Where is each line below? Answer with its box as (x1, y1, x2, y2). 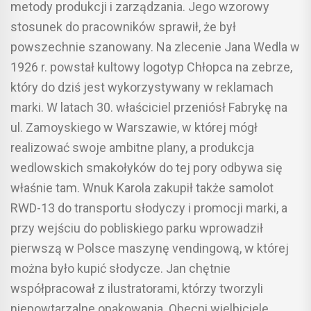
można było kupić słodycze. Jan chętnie (10, 261, 230, 276)
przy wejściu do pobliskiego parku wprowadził (10, 221, 263, 236)
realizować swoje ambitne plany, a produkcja (10, 140, 254, 155)
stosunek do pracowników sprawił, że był (10, 19, 236, 35)
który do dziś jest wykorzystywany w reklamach (10, 80, 274, 95)
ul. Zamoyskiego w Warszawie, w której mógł (10, 120, 258, 135)
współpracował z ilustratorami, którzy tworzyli (10, 281, 263, 296)
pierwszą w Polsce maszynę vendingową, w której (10, 241, 289, 256)
